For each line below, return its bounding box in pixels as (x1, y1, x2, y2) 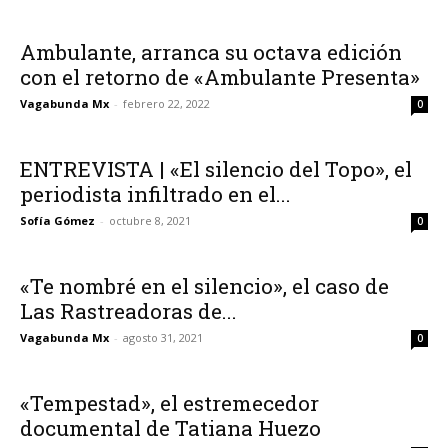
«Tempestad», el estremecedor (20, 388, 319, 417)
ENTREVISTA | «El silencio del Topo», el (20, 154, 412, 183)
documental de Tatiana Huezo (20, 413, 321, 442)
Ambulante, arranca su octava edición (20, 37, 402, 66)
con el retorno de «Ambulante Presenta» (20, 62, 420, 91)
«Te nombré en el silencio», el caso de (20, 271, 389, 300)
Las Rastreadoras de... (20, 296, 237, 325)
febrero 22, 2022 (123, 95, 210, 111)
